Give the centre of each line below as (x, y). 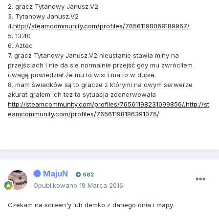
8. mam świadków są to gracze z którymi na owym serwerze (100, 85)
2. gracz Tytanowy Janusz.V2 (53, 7)
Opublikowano (56, 186)
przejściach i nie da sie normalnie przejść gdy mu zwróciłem (100, 65)
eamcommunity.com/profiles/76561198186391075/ (84, 114)
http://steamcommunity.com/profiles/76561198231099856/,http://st (109, 104)
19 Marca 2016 (101, 186)
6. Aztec (20, 46)
